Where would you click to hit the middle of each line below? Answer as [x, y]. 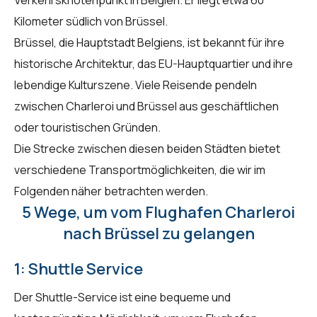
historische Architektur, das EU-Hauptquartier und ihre [154, 63]
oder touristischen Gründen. [87, 127]
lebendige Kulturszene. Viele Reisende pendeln [136, 85]
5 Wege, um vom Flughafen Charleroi [158, 212]
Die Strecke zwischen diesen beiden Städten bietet [147, 148]
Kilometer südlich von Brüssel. [91, 21]
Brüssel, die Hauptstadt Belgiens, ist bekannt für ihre [149, 42]
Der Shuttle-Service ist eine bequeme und [122, 297]
